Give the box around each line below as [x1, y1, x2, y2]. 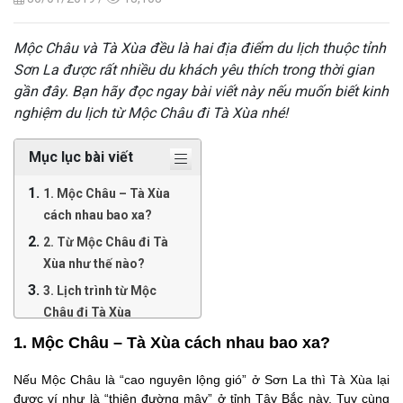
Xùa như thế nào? [43, 255, 145, 271]
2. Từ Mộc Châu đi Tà [43, 234, 168, 249]
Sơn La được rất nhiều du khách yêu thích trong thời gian [13, 60, 374, 78]
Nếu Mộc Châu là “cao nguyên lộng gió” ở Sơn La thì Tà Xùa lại [13, 372, 390, 387]
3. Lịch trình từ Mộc [43, 282, 157, 298]
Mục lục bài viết [29, 148, 133, 166]
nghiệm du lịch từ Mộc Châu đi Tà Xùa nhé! [13, 103, 288, 121]
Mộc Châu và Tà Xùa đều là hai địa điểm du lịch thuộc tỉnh [13, 39, 386, 57]
